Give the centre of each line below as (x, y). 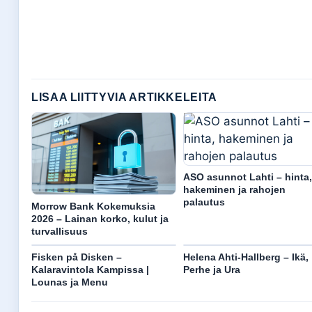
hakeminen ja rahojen (234, 189)
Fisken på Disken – (77, 257)
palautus (204, 202)
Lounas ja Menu (70, 282)
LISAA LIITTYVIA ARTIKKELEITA (124, 97)
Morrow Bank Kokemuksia (93, 206)
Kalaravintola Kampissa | (90, 270)
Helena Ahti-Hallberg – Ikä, (245, 257)
